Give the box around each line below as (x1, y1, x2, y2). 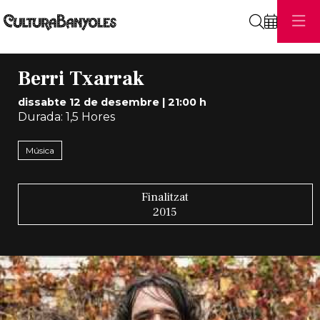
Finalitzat (141, 189, 189, 204)
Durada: (17, 109, 63, 124)
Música (25, 144, 54, 156)
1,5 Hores (62, 109, 115, 124)
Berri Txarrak (17, 66, 144, 92)
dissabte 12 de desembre (17, 95, 159, 109)
